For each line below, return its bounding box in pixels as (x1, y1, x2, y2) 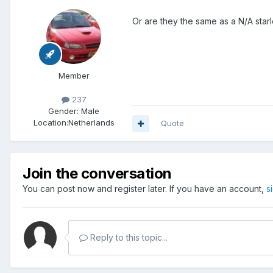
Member (58, 71, 90, 81)
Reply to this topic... (88, 232, 168, 243)
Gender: (48, 106, 79, 116)
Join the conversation (23, 165, 172, 183)
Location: (33, 118, 68, 128)
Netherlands (68, 118, 115, 128)
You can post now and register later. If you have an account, (23, 183, 266, 194)
